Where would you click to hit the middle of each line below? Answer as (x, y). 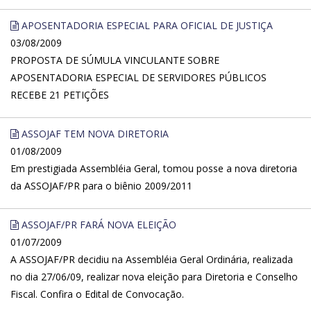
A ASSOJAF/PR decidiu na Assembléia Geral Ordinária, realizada (152, 259)
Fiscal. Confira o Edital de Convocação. (97, 294)
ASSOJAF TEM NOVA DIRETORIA (94, 134)
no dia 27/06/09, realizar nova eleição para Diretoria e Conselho (154, 277)
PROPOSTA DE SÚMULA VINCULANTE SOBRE (115, 60)
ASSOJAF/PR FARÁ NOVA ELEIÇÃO (98, 225)
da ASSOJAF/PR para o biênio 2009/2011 (101, 186)
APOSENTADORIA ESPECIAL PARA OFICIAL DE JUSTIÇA (146, 25)
